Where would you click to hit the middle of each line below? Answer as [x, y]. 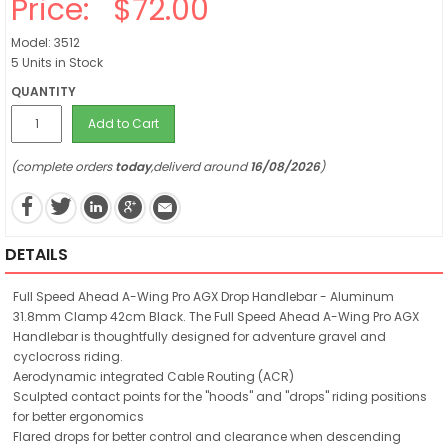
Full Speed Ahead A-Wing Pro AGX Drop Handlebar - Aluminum [203, 296]
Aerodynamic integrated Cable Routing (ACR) [153, 376]
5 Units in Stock [57, 62]
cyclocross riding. [68, 356]
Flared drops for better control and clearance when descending [207, 436]
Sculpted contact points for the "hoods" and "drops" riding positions [220, 396]
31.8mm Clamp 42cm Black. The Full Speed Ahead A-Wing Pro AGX [216, 316]
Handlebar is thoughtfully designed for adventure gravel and [199, 336]
